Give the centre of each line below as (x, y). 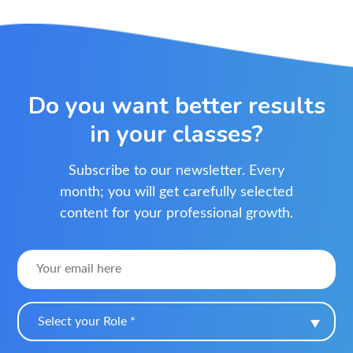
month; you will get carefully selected (176, 192)
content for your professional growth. (176, 213)
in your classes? (176, 134)
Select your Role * (87, 321)
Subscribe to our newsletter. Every (176, 171)
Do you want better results (176, 106)
